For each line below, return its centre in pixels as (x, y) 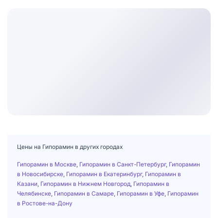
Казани (27, 183)
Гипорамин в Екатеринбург (104, 174)
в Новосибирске (40, 174)
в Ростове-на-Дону (45, 203)
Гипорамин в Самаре (84, 193)
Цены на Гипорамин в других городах (70, 146)
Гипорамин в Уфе (141, 193)
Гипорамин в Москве (47, 164)
